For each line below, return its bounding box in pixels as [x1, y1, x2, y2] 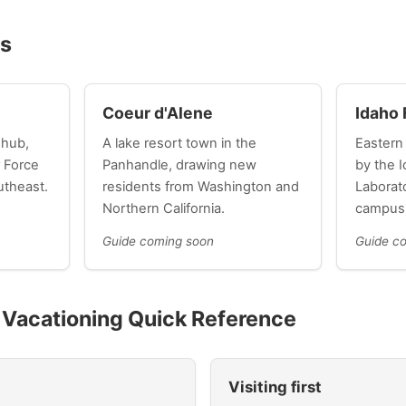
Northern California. [101, 199, 225, 217]
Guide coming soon [101, 234, 214, 249]
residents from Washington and [101, 178, 299, 195]
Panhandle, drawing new [101, 156, 256, 173]
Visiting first [228, 377, 323, 396]
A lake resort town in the [101, 134, 256, 151]
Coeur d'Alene [101, 103, 213, 123]
